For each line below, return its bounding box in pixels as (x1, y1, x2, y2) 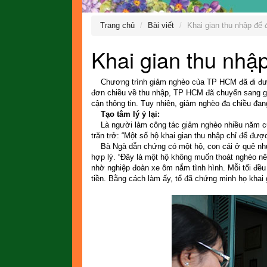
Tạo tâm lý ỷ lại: (91, 109, 160, 119)
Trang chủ (100, 20, 135, 30)
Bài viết (147, 20, 174, 30)
